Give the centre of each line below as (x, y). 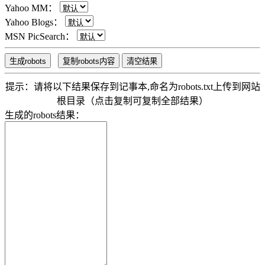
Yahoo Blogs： (34, 22)
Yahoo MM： (31, 8)
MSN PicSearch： (40, 36)
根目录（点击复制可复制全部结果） (132, 101)
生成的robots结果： (45, 115)
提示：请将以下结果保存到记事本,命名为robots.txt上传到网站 (132, 86)
